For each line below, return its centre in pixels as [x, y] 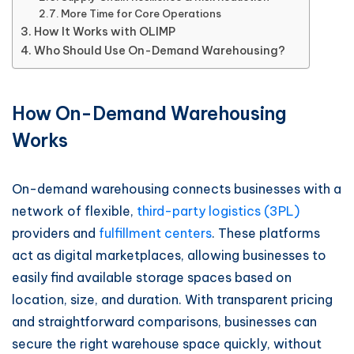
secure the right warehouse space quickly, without [167, 344]
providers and [55, 233]
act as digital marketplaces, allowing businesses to [169, 255]
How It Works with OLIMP [104, 32]
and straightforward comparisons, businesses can [164, 322]
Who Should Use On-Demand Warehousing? [159, 51]
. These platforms [266, 233]
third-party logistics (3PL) [218, 211]
